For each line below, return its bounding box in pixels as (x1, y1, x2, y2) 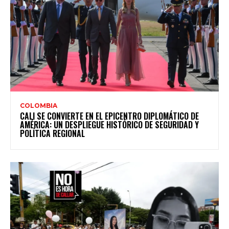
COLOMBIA (20, 102, 57, 110)
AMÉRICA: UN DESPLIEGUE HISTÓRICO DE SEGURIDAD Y (20, 119, 199, 131)
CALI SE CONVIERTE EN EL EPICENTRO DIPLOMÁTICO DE (20, 110, 199, 123)
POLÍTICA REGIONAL (20, 127, 85, 140)
